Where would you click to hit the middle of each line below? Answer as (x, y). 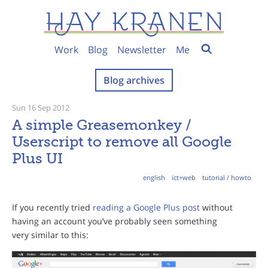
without (216, 207)
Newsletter (141, 49)
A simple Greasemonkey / (102, 124)
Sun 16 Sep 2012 (41, 107)
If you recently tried (52, 207)
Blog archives (134, 80)
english (154, 177)
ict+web (184, 177)
